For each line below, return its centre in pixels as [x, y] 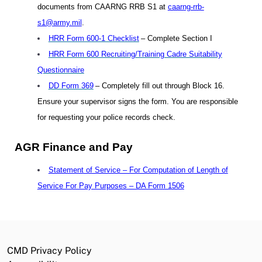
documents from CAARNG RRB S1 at [102, 7]
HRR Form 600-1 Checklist [94, 38]
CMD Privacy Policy [49, 251]
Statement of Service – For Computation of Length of [138, 170]
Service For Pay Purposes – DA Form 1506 [111, 186]
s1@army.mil [59, 23]
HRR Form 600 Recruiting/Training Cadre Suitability [135, 54]
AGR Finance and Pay [74, 147]
